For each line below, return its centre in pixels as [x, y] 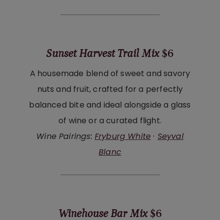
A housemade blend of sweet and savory [110, 74]
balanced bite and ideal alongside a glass [110, 105]
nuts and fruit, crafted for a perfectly [110, 89]
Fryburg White [123, 137]
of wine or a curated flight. [110, 121]
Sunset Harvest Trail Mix [103, 53]
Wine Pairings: [66, 137]
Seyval [170, 137]
